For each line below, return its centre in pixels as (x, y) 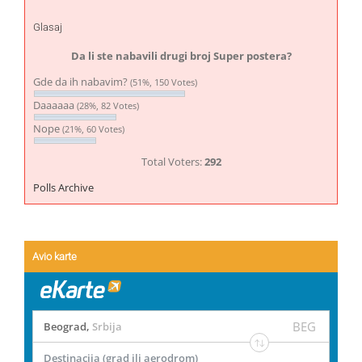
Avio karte (55, 257)
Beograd (65, 326)
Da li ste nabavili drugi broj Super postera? (181, 56)
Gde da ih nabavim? (82, 82)
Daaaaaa (55, 105)
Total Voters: (173, 162)
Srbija (107, 326)
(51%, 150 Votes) (164, 82)
